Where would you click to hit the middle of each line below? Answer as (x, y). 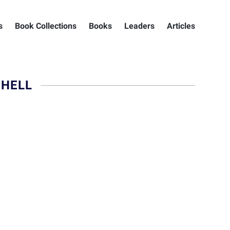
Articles (181, 26)
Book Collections (46, 26)
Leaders (139, 26)
